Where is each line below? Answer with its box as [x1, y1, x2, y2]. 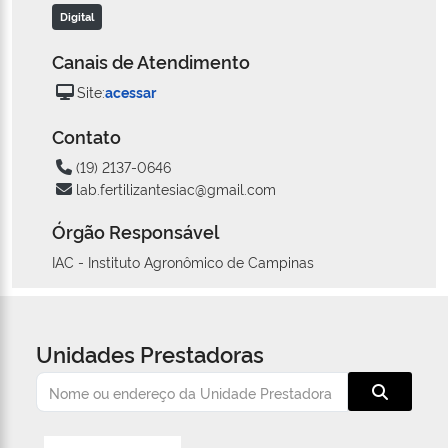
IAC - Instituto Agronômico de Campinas [52, 252, 314, 272]
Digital [60, 9, 94, 25]
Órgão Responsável [52, 219, 219, 244]
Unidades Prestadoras [36, 338, 264, 369]
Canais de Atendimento [52, 49, 250, 74]
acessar [105, 82, 156, 102]
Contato [52, 124, 121, 149]
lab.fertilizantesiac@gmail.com [76, 179, 276, 199]
